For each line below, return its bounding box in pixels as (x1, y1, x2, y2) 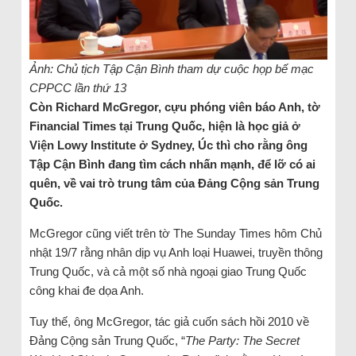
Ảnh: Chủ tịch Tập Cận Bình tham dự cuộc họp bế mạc (29, 62, 314, 76)
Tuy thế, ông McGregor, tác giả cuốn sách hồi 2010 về (29, 315, 309, 329)
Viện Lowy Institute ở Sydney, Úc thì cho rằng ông (29, 138, 308, 153)
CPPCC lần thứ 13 (29, 81, 126, 95)
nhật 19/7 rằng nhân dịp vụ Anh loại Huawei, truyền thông (29, 246, 323, 260)
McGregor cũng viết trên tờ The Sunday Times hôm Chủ (29, 226, 322, 241)
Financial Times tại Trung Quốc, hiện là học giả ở (29, 119, 300, 133)
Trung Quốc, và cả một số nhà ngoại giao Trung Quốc (29, 265, 307, 279)
